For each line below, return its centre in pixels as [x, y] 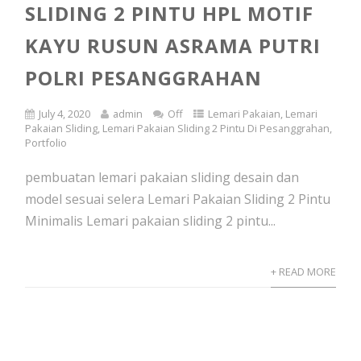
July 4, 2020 [65, 114]
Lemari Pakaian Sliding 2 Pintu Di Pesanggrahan [216, 128]
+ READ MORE [303, 272]
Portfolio [46, 143]
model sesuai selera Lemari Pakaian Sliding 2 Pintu [178, 199]
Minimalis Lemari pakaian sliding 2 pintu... [151, 221]
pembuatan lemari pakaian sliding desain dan [162, 177]
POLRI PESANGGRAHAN [144, 78]
